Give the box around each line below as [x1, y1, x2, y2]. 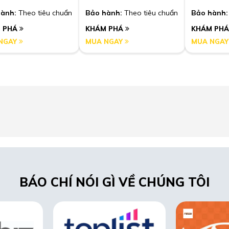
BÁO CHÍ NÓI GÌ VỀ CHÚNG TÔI [19, 174, 210, 190]
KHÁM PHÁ [85, 24, 125, 33]
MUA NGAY [85, 37, 125, 45]
